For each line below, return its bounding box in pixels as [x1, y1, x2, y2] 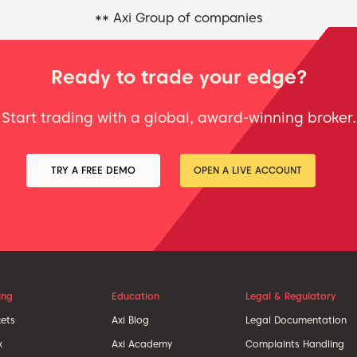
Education [111, 289, 159, 302]
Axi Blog [111, 313, 149, 326]
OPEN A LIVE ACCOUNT [193, 163, 302, 176]
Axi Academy [111, 337, 172, 350]
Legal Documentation [245, 313, 347, 326]
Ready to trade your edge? [50, 65, 307, 89]
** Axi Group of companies [95, 10, 262, 26]
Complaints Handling [245, 337, 345, 350]
